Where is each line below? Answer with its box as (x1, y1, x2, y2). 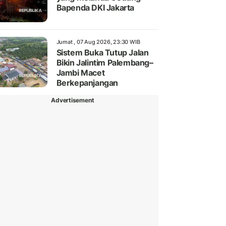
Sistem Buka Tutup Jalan (56, 47, 149, 58)
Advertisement (51, 96, 94, 104)
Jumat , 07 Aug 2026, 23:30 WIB (56, 38, 140, 45)
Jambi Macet (56, 67, 105, 78)
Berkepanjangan (56, 77, 118, 88)
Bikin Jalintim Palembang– (56, 57, 153, 68)
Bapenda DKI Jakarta (56, 2, 134, 13)
